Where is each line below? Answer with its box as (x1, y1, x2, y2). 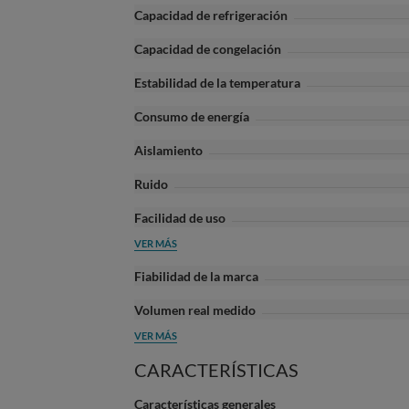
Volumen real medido (134, 302, 256, 318)
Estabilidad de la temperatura (134, 75, 300, 90)
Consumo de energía (134, 109, 249, 124)
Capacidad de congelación (134, 41, 281, 57)
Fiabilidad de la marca (134, 268, 258, 284)
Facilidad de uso (134, 210, 225, 225)
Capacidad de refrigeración (134, 7, 288, 23)
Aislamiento (134, 142, 203, 158)
